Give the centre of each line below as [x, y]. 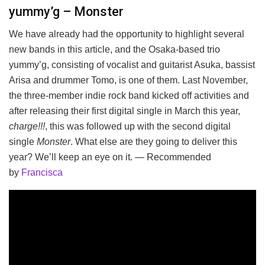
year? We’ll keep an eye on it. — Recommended [110, 157]
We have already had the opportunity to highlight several [127, 34]
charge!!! [27, 127]
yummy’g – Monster [66, 11]
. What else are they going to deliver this [154, 142]
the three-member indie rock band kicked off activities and [129, 96]
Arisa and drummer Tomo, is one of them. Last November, [128, 80]
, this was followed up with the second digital [138, 127]
